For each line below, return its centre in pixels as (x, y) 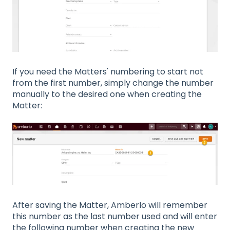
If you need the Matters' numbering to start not (108, 71)
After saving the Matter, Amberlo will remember (110, 205)
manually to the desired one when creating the (107, 94)
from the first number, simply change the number (113, 83)
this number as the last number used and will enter (115, 216)
